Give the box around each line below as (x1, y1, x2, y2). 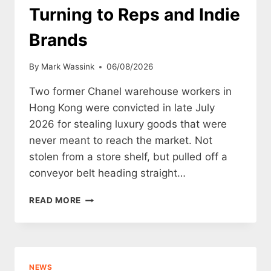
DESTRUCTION (80, 218, 145, 228)
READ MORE (29, 195, 82, 206)
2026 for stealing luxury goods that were (29, 118, 227, 131)
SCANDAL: (80, 230, 126, 241)
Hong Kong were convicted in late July (29, 102, 215, 114)
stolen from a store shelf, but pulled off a (29, 151, 227, 163)
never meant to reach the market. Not (29, 134, 212, 147)
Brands (29, 29, 88, 50)
